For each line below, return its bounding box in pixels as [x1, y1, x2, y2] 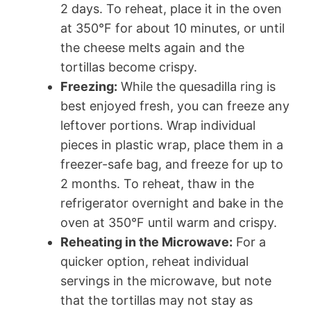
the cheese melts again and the [60, 40, 244, 55]
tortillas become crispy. [60, 59, 197, 74]
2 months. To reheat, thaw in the [60, 176, 254, 191]
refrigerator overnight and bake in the [60, 195, 283, 210]
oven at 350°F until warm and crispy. [60, 215, 277, 230]
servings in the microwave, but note [60, 273, 271, 288]
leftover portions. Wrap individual [60, 117, 255, 133]
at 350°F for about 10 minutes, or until [60, 20, 285, 35]
